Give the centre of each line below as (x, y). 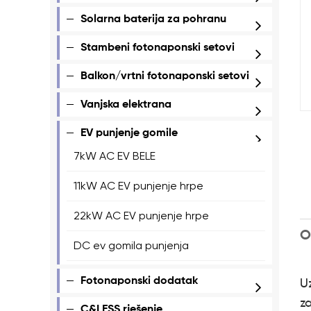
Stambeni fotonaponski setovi (158, 48)
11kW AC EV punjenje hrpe (138, 185)
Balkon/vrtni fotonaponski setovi (165, 76)
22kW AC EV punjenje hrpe (141, 215)
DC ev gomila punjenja (131, 245)
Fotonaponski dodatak (139, 281)
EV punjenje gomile (129, 133)
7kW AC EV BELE (115, 155)
